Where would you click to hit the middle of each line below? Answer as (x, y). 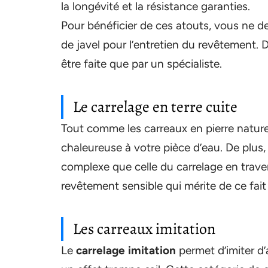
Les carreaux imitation (144, 229)
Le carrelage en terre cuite (155, 107)
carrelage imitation (126, 250)
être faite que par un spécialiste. (141, 64)
